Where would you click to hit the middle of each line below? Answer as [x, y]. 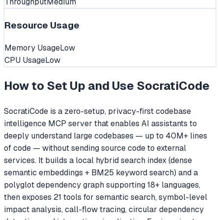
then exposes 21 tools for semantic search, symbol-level [106, 197]
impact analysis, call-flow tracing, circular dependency [104, 209]
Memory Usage [32, 48]
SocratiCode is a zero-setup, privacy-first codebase [97, 111]
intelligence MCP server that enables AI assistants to [100, 123]
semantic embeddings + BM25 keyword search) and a [101, 172]
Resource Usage [42, 26]
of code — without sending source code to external [95, 148]
